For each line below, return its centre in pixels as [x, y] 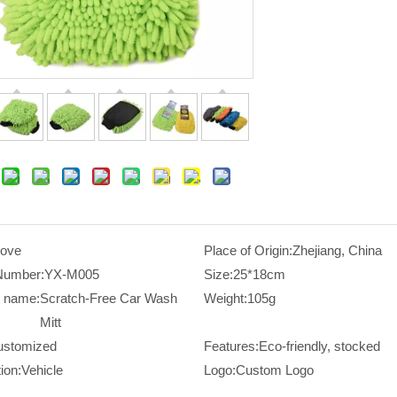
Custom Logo [274, 370]
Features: [231, 346]
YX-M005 [72, 275]
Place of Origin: [248, 251]
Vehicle [42, 370]
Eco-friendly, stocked [319, 346]
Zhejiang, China [337, 251]
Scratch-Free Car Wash [109, 299]
